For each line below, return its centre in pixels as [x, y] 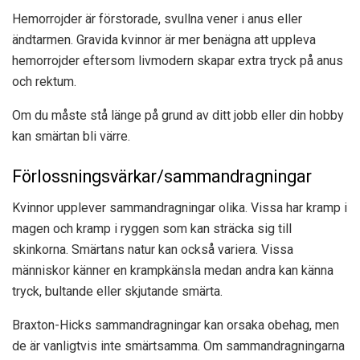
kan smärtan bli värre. [71, 137]
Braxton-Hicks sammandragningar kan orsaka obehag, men [176, 325]
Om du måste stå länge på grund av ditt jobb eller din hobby [178, 116]
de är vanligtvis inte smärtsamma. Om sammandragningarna [178, 346]
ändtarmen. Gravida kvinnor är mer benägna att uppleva [164, 40]
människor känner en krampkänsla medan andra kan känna [173, 270]
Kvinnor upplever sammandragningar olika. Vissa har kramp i [180, 207]
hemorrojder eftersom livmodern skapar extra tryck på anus [178, 61]
